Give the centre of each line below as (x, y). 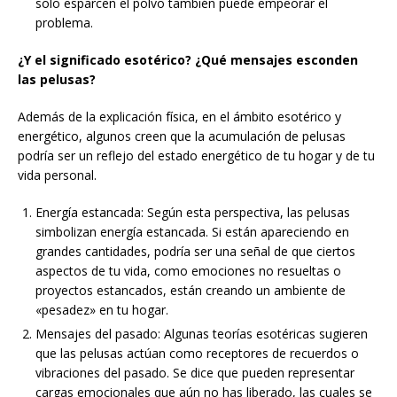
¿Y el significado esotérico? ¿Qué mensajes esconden (188, 60)
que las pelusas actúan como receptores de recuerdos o (197, 354)
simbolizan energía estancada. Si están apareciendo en (192, 232)
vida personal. (57, 175)
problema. (64, 23)
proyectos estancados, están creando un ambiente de (191, 291)
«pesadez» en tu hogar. (102, 310)
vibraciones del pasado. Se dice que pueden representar (195, 373)
